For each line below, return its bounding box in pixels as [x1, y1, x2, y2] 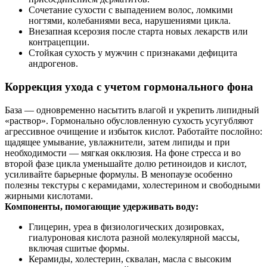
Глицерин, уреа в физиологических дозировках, [29, 221, 224, 232]
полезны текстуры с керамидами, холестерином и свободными [5, 179, 260, 190]
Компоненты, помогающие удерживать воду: [5, 201, 198, 212]
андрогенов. [29, 58, 78, 69]
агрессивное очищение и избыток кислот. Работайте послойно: [5, 126, 262, 136]
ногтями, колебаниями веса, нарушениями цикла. [29, 15, 231, 26]
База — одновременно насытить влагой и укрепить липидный [5, 104, 259, 115]
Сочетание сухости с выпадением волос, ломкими [29, 5, 233, 15]
